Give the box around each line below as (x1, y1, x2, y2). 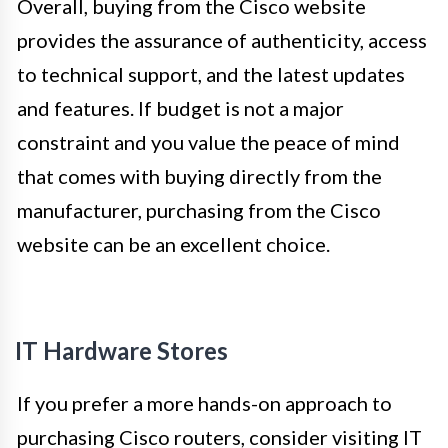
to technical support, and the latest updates (17, 61, 405, 86)
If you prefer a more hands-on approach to (17, 390, 392, 415)
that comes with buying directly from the (17, 163, 382, 188)
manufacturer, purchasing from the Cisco (17, 197, 381, 222)
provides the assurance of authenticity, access (17, 27, 427, 52)
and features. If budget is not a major (17, 95, 344, 120)
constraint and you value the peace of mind (17, 129, 400, 154)
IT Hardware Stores (15, 335, 228, 365)
